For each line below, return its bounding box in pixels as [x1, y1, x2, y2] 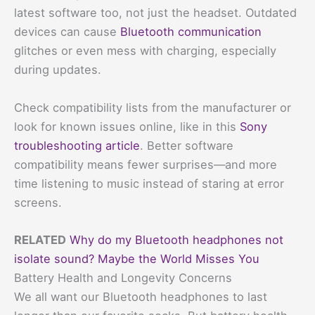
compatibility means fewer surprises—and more [14, 157, 277, 172]
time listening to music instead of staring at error [14, 176, 284, 191]
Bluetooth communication [120, 25, 262, 39]
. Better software [140, 138, 233, 153]
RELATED [14, 232, 66, 247]
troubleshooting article [14, 138, 140, 153]
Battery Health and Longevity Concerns [14, 270, 232, 285]
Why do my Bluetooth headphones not [70, 232, 283, 247]
